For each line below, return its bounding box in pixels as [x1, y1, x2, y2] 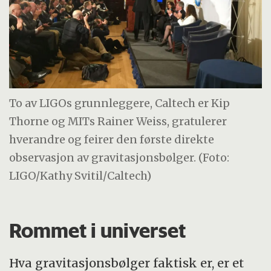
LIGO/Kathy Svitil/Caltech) [9, 169, 152, 183]
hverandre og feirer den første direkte [9, 132, 215, 147]
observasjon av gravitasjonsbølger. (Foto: [9, 151, 230, 165]
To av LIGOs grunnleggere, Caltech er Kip [9, 96, 230, 111]
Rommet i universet [9, 218, 186, 243]
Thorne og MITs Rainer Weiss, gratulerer [9, 114, 227, 129]
